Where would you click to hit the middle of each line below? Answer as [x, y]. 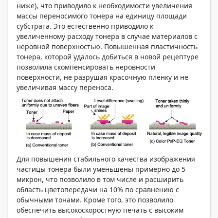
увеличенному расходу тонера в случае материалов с [107, 36]
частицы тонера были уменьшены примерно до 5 [101, 169]
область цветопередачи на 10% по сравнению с [98, 190]
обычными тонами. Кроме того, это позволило [95, 200]
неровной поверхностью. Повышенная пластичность [107, 46]
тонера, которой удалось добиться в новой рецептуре [108, 56]
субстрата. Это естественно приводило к [85, 26]
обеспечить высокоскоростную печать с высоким [100, 210]
